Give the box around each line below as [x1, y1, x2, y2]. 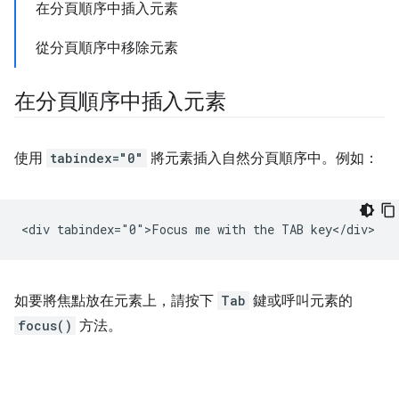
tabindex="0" [50, 150, 143, 167]
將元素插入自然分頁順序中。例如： [147, 150, 379, 167]
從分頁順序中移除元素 [36, 39, 178, 57]
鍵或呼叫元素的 [249, 292, 353, 310]
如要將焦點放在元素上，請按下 [14, 292, 217, 310]
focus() [18, 317, 72, 334]
